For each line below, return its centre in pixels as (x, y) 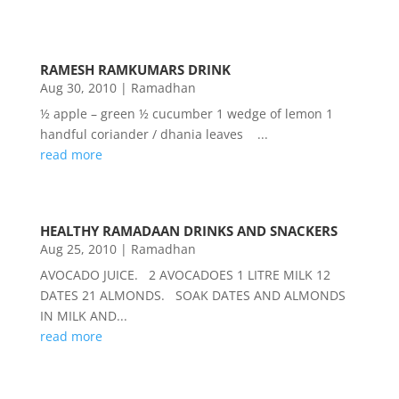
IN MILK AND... (83, 316)
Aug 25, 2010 (78, 249)
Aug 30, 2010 (78, 88)
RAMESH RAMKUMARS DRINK (135, 70)
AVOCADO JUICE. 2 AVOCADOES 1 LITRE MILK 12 (185, 275)
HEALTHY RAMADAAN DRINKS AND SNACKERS (188, 231)
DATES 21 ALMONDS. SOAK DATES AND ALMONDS (192, 295)
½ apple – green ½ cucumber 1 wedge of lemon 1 (186, 114)
